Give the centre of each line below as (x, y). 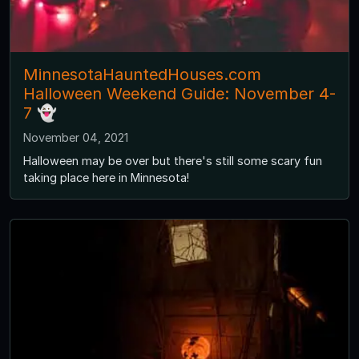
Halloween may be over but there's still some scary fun (173, 161)
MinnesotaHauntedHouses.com (142, 75)
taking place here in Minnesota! (106, 178)
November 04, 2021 (76, 138)
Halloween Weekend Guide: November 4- (179, 94)
